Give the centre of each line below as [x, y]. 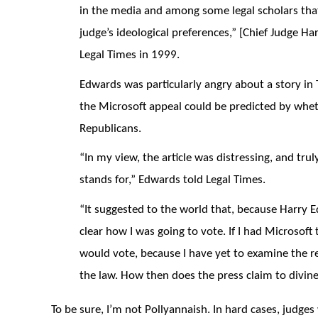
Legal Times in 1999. [130, 55]
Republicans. [110, 128]
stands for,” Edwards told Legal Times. [172, 180]
